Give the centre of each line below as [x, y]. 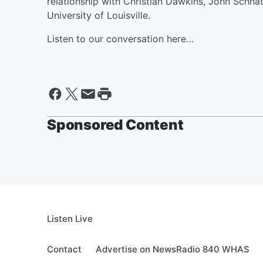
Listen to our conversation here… [120, 39]
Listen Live [70, 219]
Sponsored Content [115, 125]
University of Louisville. [99, 15]
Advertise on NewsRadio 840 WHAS [173, 249]
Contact [64, 249]
